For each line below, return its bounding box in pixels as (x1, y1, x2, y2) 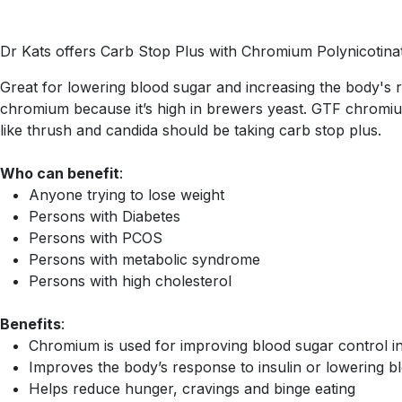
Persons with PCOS (29, 229, 162, 247)
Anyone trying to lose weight (29, 186, 224, 204)
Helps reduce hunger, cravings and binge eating (29, 380, 355, 398)
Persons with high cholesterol (29, 272, 232, 290)
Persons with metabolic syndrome (29, 250, 260, 268)
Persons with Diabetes (29, 207, 180, 225)
